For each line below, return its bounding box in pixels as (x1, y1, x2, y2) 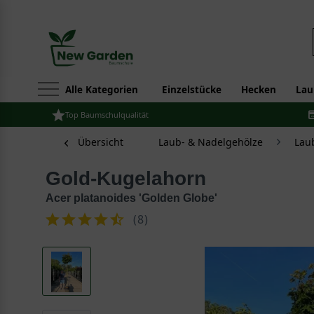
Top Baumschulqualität (65, 109, 149, 120)
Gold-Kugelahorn (61, 168, 206, 189)
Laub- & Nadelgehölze (158, 135, 263, 149)
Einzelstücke (162, 83, 221, 96)
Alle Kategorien (65, 83, 138, 96)
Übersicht (78, 135, 123, 149)
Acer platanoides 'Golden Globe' (46, 192, 217, 204)
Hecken (241, 83, 276, 96)
